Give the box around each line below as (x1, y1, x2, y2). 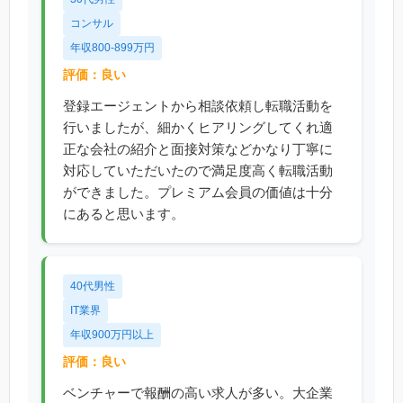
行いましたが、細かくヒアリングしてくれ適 (63, 120, 333, 136)
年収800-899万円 (70, 41, 155, 55)
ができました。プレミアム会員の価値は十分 (63, 184, 333, 201)
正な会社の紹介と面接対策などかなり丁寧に (63, 141, 333, 157)
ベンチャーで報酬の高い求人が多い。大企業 (63, 385, 333, 401)
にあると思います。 (63, 206, 184, 222)
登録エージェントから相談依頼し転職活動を (63, 98, 333, 114)
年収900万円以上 (70, 328, 154, 342)
